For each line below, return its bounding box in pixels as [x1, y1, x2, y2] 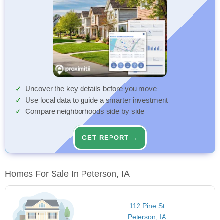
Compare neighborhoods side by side [25, 108, 144, 116]
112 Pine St [129, 202, 165, 210]
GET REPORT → [82, 134, 138, 142]
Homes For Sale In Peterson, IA [5, 169, 130, 179]
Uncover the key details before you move [25, 85, 157, 93]
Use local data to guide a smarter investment [25, 96, 168, 105]
